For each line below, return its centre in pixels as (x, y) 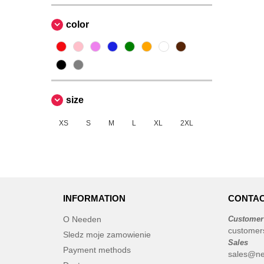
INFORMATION (94, 198)
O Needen (82, 219)
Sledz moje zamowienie (107, 235)
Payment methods (97, 250)
